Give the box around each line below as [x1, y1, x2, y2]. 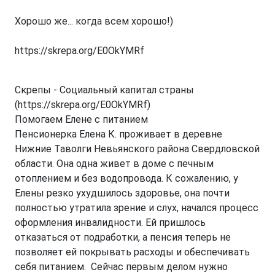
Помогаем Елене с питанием [15, 114, 148, 125]
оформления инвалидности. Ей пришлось [15, 217, 206, 228]
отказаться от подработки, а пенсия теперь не [15, 231, 231, 243]
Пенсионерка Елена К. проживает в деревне [15, 128, 222, 140]
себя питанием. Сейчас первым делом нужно [15, 261, 228, 273]
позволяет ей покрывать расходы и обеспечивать [15, 246, 250, 258]
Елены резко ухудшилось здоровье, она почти [15, 187, 230, 199]
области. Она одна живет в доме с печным [15, 158, 214, 169]
